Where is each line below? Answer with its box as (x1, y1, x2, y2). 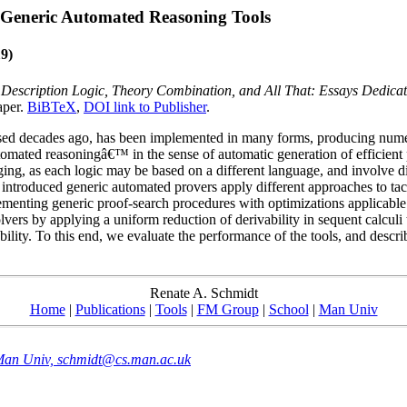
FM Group (196, 301, 259, 317)
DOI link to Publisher (84, 98, 206, 114)
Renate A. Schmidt (149, 284, 258, 301)
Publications (74, 301, 145, 317)
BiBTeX (27, 98, 76, 114)
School (268, 301, 309, 317)
